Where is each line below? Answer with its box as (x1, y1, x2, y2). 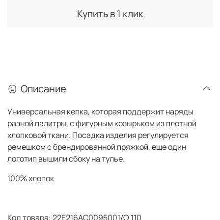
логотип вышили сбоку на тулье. (7, 153, 125, 165)
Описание (21, 82, 66, 96)
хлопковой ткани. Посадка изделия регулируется (7, 130, 189, 141)
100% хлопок (7, 173, 54, 184)
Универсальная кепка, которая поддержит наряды (7, 106, 193, 117)
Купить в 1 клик (77, 6, 143, 20)
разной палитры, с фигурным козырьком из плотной (7, 118, 196, 129)
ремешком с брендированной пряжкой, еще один (7, 141, 186, 153)
